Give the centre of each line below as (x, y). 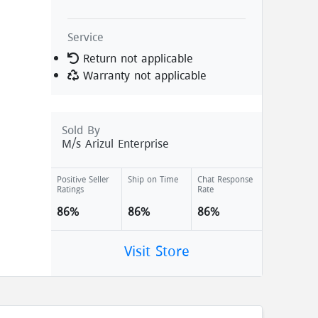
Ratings (71, 188)
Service (86, 37)
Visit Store (157, 250)
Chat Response (225, 179)
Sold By (81, 130)
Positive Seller (83, 179)
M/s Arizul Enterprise (116, 143)
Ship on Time (153, 179)
